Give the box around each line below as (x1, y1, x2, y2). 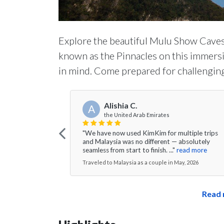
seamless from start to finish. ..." (82, 145, 175, 154)
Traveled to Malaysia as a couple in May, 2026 (82, 158, 198, 165)
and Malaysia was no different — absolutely (82, 137, 210, 145)
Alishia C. (104, 100, 137, 110)
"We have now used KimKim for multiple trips (82, 128, 218, 137)
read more (176, 145, 207, 154)
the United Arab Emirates (104, 111, 169, 118)
